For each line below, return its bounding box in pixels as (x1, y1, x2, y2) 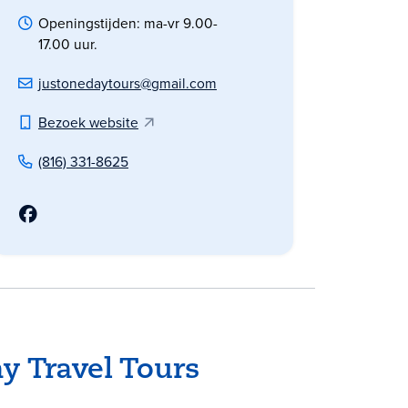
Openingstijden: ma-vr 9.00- (38, 13, 218, 35)
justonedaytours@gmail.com (38, 73, 217, 95)
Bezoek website (38, 112, 138, 134)
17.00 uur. (38, 34, 97, 56)
